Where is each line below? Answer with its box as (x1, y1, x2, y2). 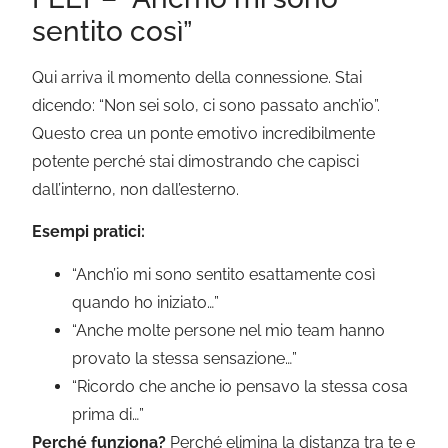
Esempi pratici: (32, 222, 146, 242)
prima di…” (72, 404, 145, 424)
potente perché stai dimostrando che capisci (32, 151, 360, 171)
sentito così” (32, 14, 193, 48)
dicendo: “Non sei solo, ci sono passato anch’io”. (32, 95, 381, 115)
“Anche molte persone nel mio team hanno (72, 320, 386, 340)
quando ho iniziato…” (72, 292, 220, 312)
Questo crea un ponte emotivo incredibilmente (32, 123, 376, 143)
